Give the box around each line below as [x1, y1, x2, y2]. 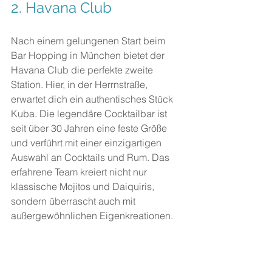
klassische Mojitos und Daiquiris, [11, 180, 157, 192]
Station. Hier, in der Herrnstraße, [11, 78, 150, 90]
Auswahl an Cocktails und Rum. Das [11, 151, 172, 163]
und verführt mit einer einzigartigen [11, 137, 164, 149]
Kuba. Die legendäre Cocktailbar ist [11, 107, 169, 120]
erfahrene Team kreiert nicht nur [11, 166, 149, 178]
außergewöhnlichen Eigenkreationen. [11, 209, 173, 222]
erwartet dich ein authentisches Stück [11, 93, 175, 105]
